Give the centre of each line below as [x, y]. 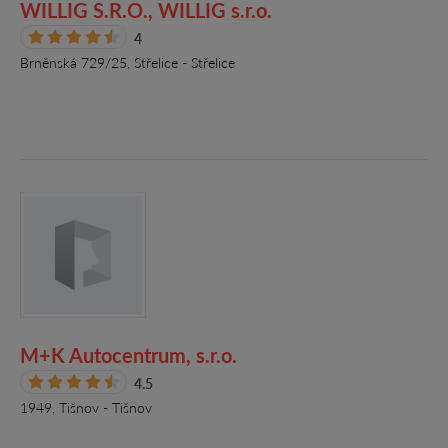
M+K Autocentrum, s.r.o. [128, 355]
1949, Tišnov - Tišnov [86, 407]
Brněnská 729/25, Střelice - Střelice [127, 62]
